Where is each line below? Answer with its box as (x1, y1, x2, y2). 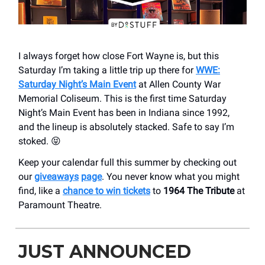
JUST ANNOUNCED (18, 240, 191, 263)
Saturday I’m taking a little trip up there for (18, 64, 196, 76)
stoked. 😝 (18, 135, 61, 147)
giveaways (34, 170, 79, 182)
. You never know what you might (102, 170, 240, 182)
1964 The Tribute (163, 185, 234, 196)
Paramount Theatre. (18, 199, 102, 211)
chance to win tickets (63, 185, 150, 196)
